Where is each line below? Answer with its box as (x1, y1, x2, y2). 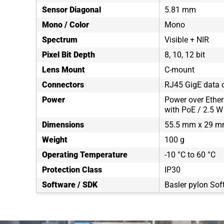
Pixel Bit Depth (42, 50, 95, 59)
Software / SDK (42, 180, 97, 189)
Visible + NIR (164, 35, 209, 44)
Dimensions (42, 120, 84, 129)
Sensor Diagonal (42, 5, 101, 14)
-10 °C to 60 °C (164, 150, 215, 159)
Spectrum (42, 35, 77, 44)
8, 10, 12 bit (164, 50, 205, 59)
